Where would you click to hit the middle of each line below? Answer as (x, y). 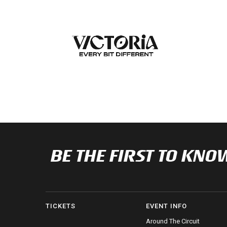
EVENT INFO (166, 206)
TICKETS (61, 206)
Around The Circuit (173, 221)
